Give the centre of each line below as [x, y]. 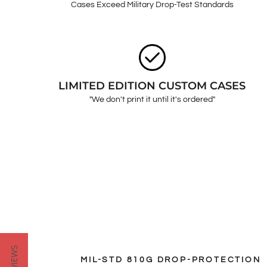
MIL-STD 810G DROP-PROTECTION [171, 260]
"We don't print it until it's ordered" [152, 100]
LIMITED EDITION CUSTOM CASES [152, 86]
